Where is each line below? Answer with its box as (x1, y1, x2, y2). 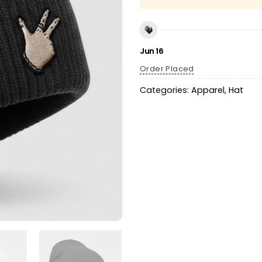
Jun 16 (140, 45, 163, 57)
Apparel (191, 84, 225, 96)
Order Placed (140, 63, 194, 75)
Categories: (140, 84, 191, 96)
